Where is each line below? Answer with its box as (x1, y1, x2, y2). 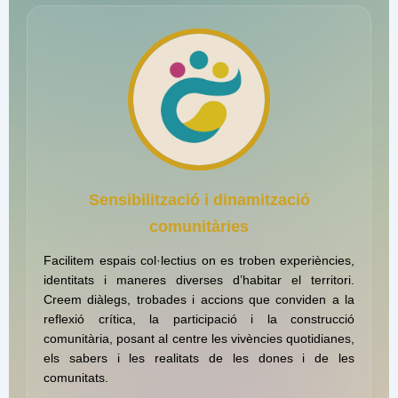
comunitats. (44, 370, 108, 386)
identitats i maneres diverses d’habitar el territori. (44, 273, 354, 288)
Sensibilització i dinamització (88, 190, 310, 210)
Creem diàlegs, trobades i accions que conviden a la (44, 292, 354, 307)
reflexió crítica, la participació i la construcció (44, 312, 354, 327)
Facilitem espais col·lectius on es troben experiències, (44, 253, 354, 268)
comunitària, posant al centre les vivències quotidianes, (44, 331, 354, 346)
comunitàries (149, 217, 249, 236)
